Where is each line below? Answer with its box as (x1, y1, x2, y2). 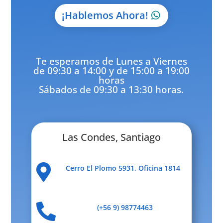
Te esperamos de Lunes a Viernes (35, 55, 187, 68)
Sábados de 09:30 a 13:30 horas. (39, 83, 184, 97)
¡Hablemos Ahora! (61, 8, 148, 22)
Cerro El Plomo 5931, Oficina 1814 (66, 163, 181, 173)
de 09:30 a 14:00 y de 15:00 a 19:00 (33, 64, 190, 78)
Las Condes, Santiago (62, 130, 161, 144)
